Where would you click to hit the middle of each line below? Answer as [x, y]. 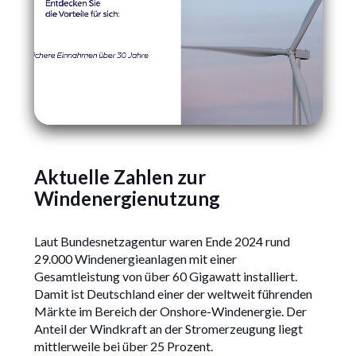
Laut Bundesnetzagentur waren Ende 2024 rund [162, 242]
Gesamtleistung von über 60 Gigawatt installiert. [165, 277]
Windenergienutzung [127, 199]
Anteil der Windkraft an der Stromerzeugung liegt [168, 329]
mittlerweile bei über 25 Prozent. [123, 346]
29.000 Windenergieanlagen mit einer [135, 259]
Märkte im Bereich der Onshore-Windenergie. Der [170, 311]
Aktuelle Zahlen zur [120, 177]
